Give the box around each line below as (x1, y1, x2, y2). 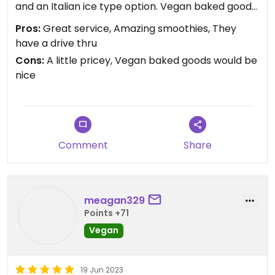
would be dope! (15, 14, 90, 28)
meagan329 (84, 193, 145, 207)
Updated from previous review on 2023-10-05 (15, 44, 234, 58)
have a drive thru (15, 36, 97, 50)
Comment (58, 138, 108, 152)
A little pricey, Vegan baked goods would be (44, 53, 257, 68)
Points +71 (84, 206, 129, 219)
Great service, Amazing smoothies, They (41, 21, 236, 36)
